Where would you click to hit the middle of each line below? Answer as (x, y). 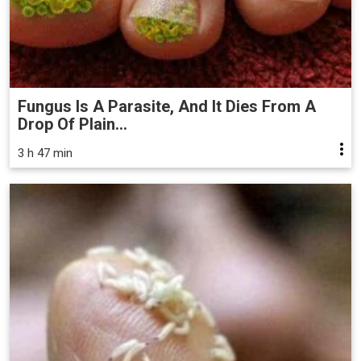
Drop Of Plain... (73, 124)
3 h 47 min (45, 153)
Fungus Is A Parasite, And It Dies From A (167, 106)
